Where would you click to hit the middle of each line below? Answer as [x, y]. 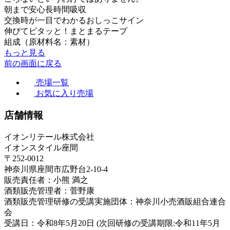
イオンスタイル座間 [41, 147]
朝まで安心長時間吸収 [45, 10]
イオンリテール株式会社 [49, 137]
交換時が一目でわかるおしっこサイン [74, 21]
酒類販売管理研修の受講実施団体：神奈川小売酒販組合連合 [115, 201]
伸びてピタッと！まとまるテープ [66, 31]
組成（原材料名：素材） [49, 42]
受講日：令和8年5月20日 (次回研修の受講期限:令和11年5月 [112, 223]
